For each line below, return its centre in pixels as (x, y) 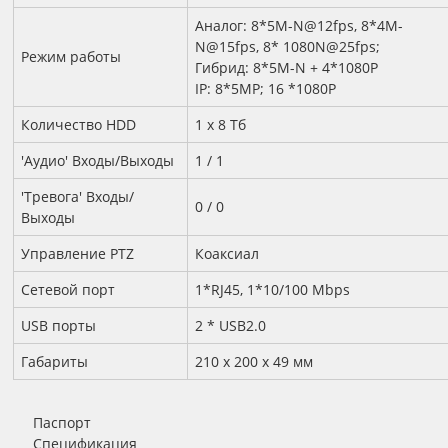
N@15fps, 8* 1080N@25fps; (287, 47)
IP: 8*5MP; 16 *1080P (265, 89)
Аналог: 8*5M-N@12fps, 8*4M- (299, 26)
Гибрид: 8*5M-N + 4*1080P (286, 68)
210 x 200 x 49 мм (254, 362)
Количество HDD (78, 125)
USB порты (58, 326)
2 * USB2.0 (230, 326)
